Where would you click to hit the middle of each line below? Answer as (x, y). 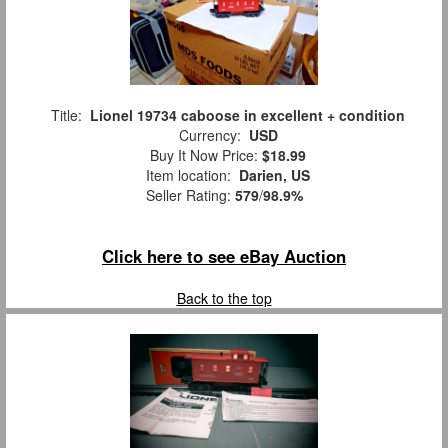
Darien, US (274, 175)
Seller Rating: (190, 195)
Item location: (188, 175)
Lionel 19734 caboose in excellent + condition (247, 115)
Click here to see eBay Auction (224, 256)
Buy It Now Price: (202, 155)
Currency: (209, 135)
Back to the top (224, 298)
